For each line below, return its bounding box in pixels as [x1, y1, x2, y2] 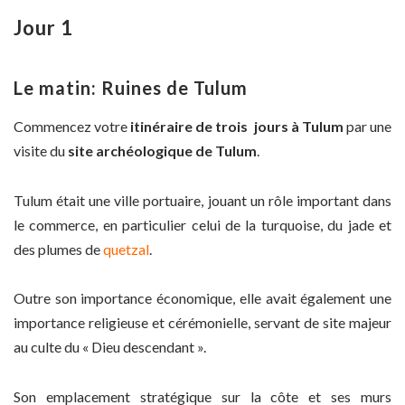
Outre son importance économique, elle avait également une [14, 289, 391, 307]
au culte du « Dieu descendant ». [14, 338, 206, 356]
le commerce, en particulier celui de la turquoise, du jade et [14, 215, 391, 233]
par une [345, 118, 392, 136]
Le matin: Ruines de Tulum [14, 77, 248, 99]
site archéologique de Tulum [68, 142, 257, 160]
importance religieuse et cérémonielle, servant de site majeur [14, 314, 391, 332]
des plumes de [14, 240, 103, 258]
